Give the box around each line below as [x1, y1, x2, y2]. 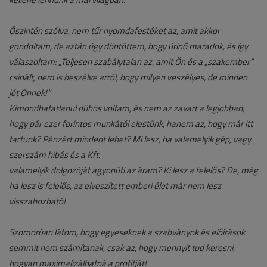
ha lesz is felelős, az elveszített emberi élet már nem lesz [9, 179, 221, 193]
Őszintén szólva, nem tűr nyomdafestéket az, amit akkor [9, 24, 220, 38]
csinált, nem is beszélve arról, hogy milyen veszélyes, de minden [9, 71, 247, 84]
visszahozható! [9, 195, 66, 208]
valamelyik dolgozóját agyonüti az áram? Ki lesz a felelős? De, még [9, 164, 258, 177]
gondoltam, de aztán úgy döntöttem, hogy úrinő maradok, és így [9, 40, 248, 53]
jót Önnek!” [9, 86, 51, 100]
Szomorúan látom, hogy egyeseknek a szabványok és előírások [9, 226, 245, 239]
